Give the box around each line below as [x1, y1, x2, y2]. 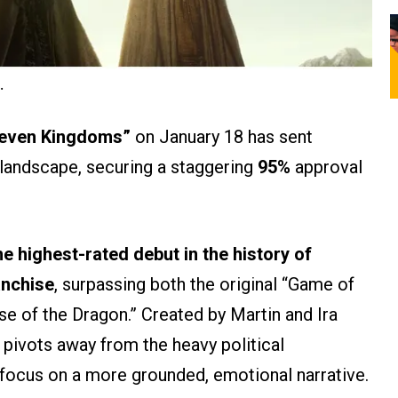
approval [291, 156, 362, 179]
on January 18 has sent [131, 126, 313, 148]
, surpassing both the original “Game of [54, 274, 354, 296]
